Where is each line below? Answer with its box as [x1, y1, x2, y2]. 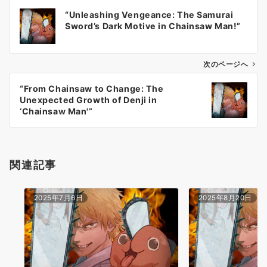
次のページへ [203, 60, 248, 69]
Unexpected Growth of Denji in [20, 95, 157, 105]
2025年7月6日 [34, 194, 83, 203]
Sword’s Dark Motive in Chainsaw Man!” [65, 21, 241, 32]
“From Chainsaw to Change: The [20, 83, 164, 94]
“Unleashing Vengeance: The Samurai [65, 10, 234, 20]
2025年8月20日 [198, 194, 252, 203]
